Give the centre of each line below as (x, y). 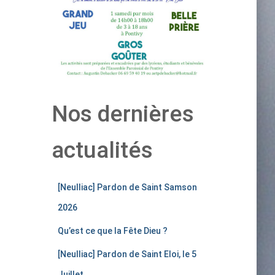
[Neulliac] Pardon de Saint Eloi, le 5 (127, 254)
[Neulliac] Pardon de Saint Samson (127, 187)
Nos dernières (122, 114)
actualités (102, 150)
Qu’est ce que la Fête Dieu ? (112, 231)
